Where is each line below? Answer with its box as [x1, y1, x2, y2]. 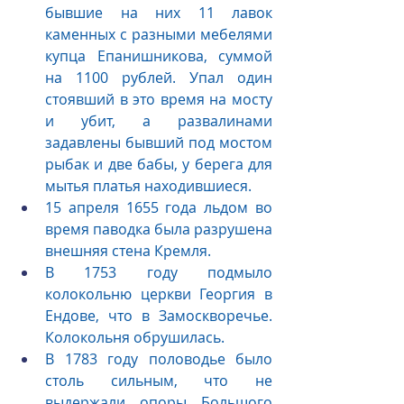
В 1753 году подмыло [45, 262, 272, 283]
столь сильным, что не [45, 371, 272, 391]
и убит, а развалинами [45, 111, 272, 132]
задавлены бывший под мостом [45, 133, 272, 153]
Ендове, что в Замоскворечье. [45, 306, 272, 326]
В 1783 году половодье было [45, 349, 272, 370]
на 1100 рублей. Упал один [45, 68, 272, 88]
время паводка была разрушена [45, 219, 272, 240]
